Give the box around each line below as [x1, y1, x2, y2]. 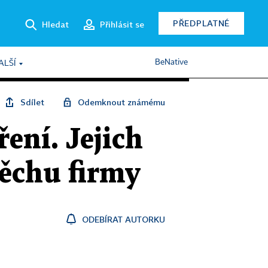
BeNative [155, 58, 188, 66]
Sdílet [20, 97, 44, 107]
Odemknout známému [78, 97, 165, 107]
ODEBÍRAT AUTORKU [82, 214, 165, 224]
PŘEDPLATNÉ [173, 18, 230, 28]
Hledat [42, 19, 69, 29]
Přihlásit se [100, 19, 144, 29]
